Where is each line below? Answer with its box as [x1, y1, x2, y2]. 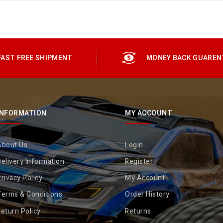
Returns [125, 206, 151, 217]
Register [125, 156, 153, 167]
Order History [125, 189, 170, 200]
